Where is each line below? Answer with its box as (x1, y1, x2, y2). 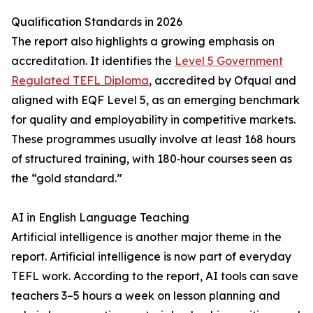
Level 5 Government (175, 54, 283, 68)
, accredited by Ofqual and (149, 73, 296, 87)
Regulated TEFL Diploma (11, 73, 149, 87)
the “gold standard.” (11, 171, 122, 185)
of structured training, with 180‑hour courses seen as (11, 152, 292, 166)
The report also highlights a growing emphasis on (11, 34, 275, 48)
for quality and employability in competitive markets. (11, 112, 296, 126)
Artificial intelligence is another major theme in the (11, 230, 282, 244)
